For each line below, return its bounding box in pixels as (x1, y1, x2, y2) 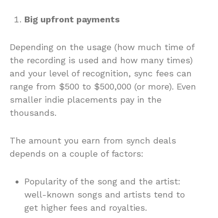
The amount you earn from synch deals (10, 135, 176, 145)
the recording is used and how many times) (10, 54, 193, 65)
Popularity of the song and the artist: (24, 176, 181, 186)
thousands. (10, 107, 56, 118)
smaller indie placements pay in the (10, 94, 162, 105)
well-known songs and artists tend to (24, 189, 185, 200)
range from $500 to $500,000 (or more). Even (10, 81, 196, 91)
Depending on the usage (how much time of (10, 41, 194, 52)
